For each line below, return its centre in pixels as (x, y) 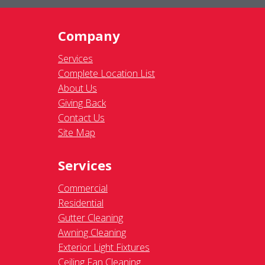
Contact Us (81, 118)
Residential (81, 203)
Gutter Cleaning (91, 218)
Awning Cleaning (92, 233)
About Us (77, 88)
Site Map (77, 133)
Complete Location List (106, 74)
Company (89, 36)
